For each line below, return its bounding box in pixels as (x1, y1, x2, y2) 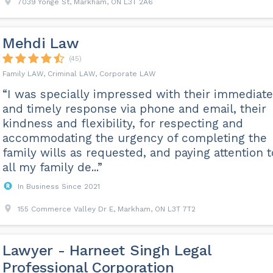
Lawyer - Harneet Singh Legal (2, 242, 211, 259)
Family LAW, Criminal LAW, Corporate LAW (2, 69, 156, 78)
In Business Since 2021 (17, 182, 100, 191)
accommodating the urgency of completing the (2, 131, 267, 145)
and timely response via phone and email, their (2, 102, 266, 116)
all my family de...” (2, 160, 102, 174)
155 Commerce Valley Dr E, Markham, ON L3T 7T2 (17, 205, 196, 213)
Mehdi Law (2, 35, 79, 52)
